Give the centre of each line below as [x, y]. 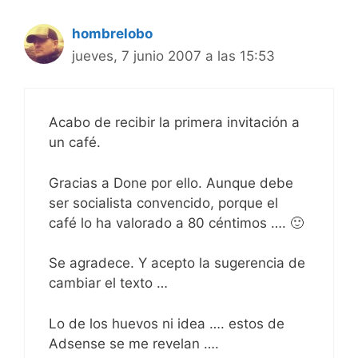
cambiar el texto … [108, 283]
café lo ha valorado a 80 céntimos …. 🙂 [176, 223]
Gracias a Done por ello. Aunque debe [171, 183]
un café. [75, 143]
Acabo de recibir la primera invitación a [174, 123]
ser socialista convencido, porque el [163, 203]
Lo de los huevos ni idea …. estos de [167, 323]
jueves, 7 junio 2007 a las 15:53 [173, 56]
